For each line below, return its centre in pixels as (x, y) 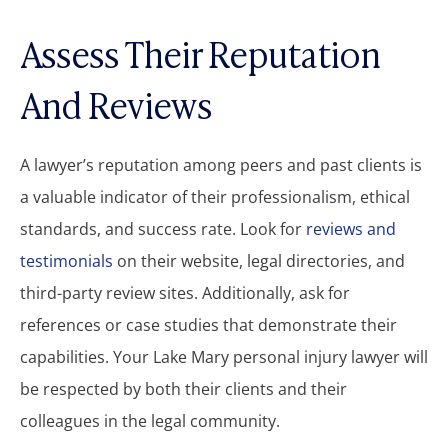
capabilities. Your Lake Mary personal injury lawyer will (224, 356)
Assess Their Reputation (200, 52)
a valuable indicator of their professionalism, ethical (215, 196)
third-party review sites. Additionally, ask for (185, 292)
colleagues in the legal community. (150, 420)
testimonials (66, 260)
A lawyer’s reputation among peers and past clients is (221, 164)
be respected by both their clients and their (183, 388)
